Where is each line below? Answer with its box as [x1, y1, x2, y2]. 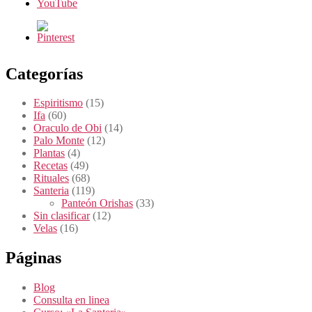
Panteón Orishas [61, 197, 133, 210]
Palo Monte [33, 134, 84, 147]
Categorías [6, 64, 83, 83]
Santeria [33, 185, 69, 197]
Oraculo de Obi [33, 122, 102, 134]
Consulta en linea [33, 294, 109, 306]
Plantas [33, 147, 65, 159]
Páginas [6, 249, 61, 267]
